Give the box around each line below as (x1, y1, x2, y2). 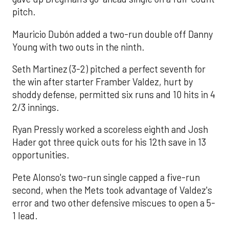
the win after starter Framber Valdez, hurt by (12, 76, 193, 88)
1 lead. (12, 210, 38, 221)
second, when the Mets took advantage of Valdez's (12, 184, 212, 196)
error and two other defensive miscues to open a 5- (12, 197, 215, 209)
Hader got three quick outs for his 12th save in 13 (12, 136, 206, 148)
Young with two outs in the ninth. (12, 41, 145, 53)
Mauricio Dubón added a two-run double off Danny (12, 28, 213, 40)
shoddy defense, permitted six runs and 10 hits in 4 (12, 89, 215, 101)
